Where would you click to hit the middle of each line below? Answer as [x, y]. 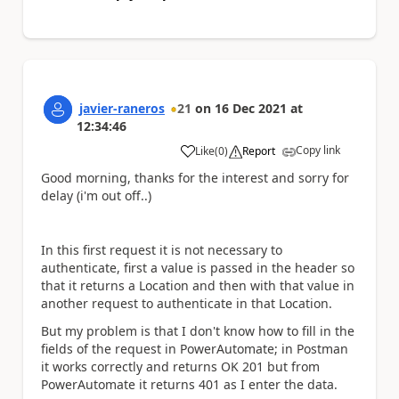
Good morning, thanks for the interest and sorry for [195, 178]
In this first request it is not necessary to [162, 250]
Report [259, 151]
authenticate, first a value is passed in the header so [198, 268]
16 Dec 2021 [251, 109]
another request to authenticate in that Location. [187, 304]
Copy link [318, 151]
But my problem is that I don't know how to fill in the [198, 330]
